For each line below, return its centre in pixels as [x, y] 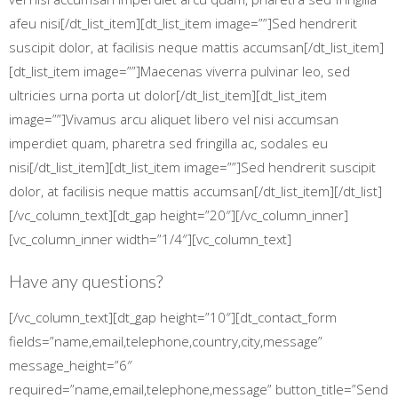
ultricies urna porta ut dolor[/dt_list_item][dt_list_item [168, 95]
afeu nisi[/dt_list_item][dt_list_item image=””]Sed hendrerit [183, 23]
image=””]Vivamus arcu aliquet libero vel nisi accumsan [174, 119]
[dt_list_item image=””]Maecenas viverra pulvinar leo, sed [179, 71]
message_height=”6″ [71, 365]
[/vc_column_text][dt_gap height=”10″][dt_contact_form [173, 317]
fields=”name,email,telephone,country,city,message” [166, 341]
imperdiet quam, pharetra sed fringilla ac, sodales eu [168, 143]
